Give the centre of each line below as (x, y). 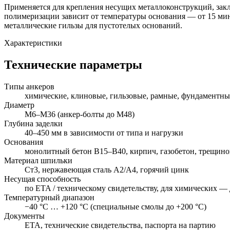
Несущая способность (42, 179)
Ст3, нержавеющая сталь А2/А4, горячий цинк (107, 170)
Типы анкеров (29, 87)
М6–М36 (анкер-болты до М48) (80, 114)
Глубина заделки (33, 124)
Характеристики (33, 43)
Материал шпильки (38, 161)
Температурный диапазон (49, 198)
